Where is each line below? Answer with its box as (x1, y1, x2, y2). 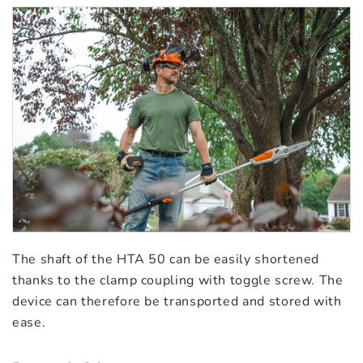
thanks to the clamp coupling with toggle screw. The (12, 271, 344, 290)
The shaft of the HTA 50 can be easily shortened (12, 250, 320, 269)
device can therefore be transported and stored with (12, 293, 342, 311)
